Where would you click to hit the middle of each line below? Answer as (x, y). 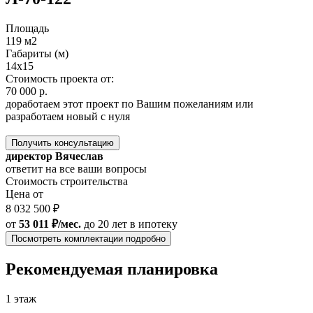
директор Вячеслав (54, 156)
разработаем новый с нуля (68, 117)
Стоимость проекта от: (60, 79)
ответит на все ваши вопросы (76, 169)
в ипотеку (154, 224)
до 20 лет (105, 224)
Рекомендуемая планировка (112, 269)
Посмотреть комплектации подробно (88, 239)
